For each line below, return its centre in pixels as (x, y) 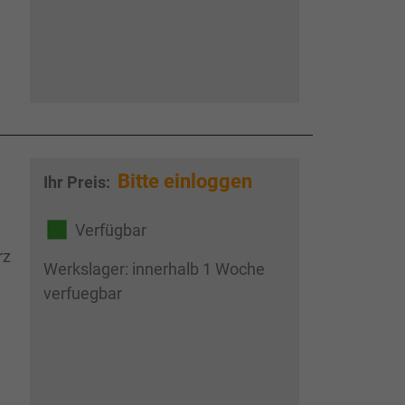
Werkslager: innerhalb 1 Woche (154, 269)
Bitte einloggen (184, 181)
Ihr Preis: (78, 182)
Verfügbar (110, 230)
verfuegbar (82, 294)
